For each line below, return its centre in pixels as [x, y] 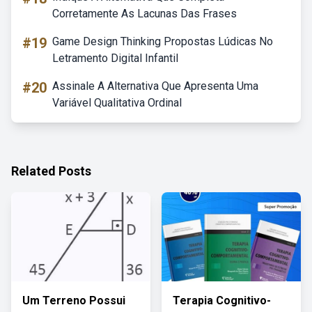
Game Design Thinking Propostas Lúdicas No [163, 41]
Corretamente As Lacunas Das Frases [145, 14]
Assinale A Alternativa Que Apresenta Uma [155, 86]
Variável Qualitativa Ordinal [117, 103]
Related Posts [51, 171]
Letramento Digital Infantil [115, 58]
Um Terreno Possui [74, 301]
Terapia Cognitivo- [222, 301]
